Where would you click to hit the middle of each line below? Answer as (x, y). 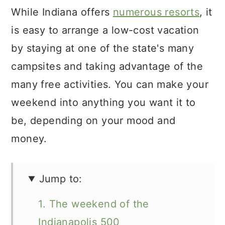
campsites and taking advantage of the (107, 66)
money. (29, 139)
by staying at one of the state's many (103, 48)
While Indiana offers (62, 12)
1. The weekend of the (94, 204)
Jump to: (61, 179)
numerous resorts (156, 12)
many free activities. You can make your (110, 84)
